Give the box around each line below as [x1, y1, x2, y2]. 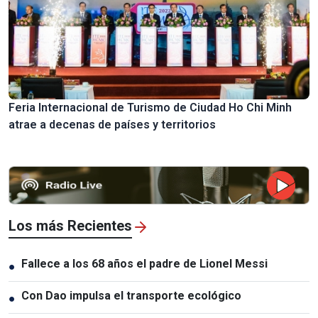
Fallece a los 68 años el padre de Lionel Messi [21, 257, 268, 271]
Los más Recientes [9, 217, 132, 235]
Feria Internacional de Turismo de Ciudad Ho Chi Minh [9, 101, 292, 115]
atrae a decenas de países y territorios [9, 118, 216, 132]
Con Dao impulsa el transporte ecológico [21, 289, 241, 303]
